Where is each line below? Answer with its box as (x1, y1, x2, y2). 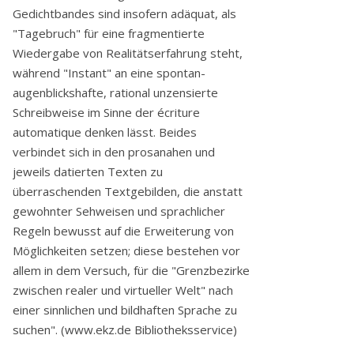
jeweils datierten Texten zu (13, 163, 163, 179)
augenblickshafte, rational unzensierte (13, 84, 218, 100)
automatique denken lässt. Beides (13, 123, 197, 140)
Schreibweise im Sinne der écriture (13, 104, 200, 120)
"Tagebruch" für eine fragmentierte (13, 24, 205, 41)
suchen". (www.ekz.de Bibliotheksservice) (13, 321, 237, 337)
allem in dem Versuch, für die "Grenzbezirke (13, 262, 250, 278)
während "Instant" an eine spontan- (13, 64, 205, 81)
